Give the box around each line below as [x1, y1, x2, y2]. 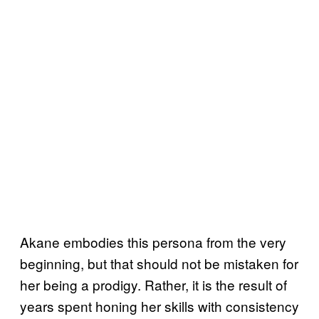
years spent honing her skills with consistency [20, 296, 299, 315]
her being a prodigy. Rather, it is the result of [20, 274, 287, 294]
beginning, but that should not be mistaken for [20, 253, 298, 273]
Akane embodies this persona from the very [20, 231, 286, 251]
